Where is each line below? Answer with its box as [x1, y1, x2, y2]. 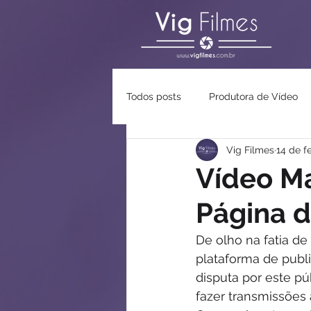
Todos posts [126, 90, 181, 102]
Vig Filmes [226, 144, 274, 155]
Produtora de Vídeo [209, 90, 298, 102]
